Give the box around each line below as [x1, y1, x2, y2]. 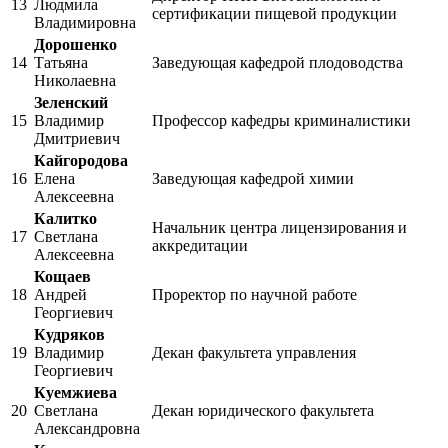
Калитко [34, 210, 97, 228]
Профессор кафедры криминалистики [152, 112, 411, 130]
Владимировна [34, 14, 136, 32]
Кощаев [34, 268, 91, 286]
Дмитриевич [34, 130, 120, 148]
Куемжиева [34, 384, 117, 402]
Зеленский [34, 94, 108, 112]
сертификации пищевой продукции [152, 5, 397, 23]
